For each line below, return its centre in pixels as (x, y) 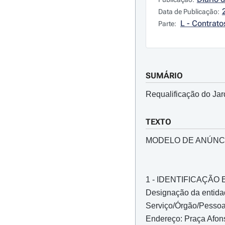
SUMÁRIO (164, 76)
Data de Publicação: (189, 12)
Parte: (168, 24)
